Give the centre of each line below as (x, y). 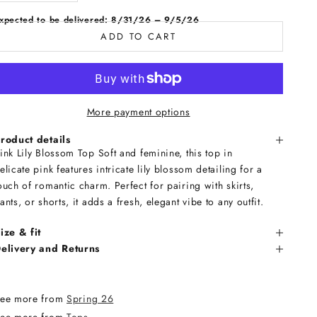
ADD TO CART (138, 36)
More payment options (138, 112)
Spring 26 (90, 299)
